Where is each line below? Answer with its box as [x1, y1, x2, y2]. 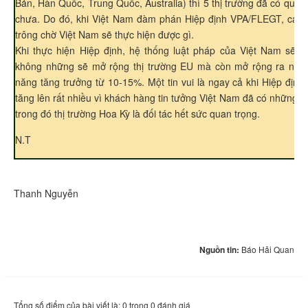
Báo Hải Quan [241, 243, 294, 255]
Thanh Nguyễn [14, 186, 78, 200]
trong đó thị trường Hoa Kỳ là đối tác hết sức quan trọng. [15, 107, 263, 120]
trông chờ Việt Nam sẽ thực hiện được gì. [15, 27, 194, 41]
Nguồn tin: [199, 243, 241, 256]
